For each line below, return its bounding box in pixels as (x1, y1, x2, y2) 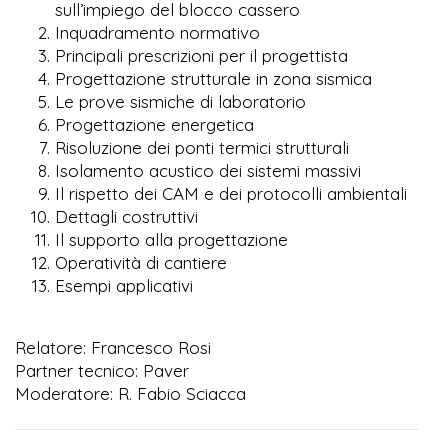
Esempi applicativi (55, 274, 193, 296)
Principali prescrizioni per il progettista (55, 44, 348, 66)
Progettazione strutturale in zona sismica (55, 67, 377, 89)
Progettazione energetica (55, 113, 254, 135)
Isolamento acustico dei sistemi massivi (55, 159, 361, 181)
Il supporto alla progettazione (55, 228, 293, 250)
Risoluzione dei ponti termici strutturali (55, 136, 349, 158)
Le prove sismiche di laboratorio (55, 90, 306, 112)
